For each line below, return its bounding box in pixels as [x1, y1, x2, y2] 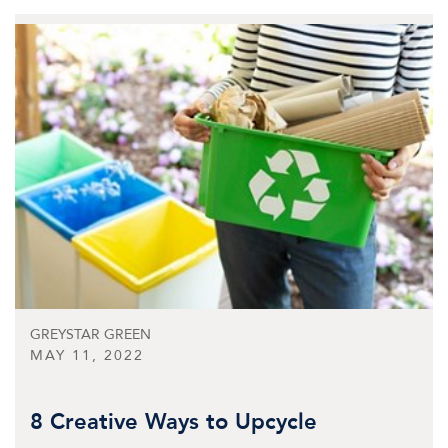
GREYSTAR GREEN [30, 324, 151, 344]
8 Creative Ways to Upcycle [30, 406, 317, 437]
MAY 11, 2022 [30, 345, 144, 365]
